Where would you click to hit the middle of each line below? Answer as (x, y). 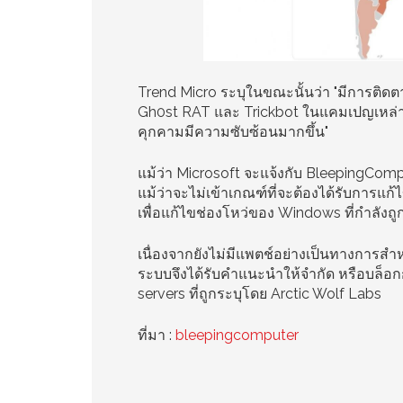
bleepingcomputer (237, 335)
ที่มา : (157, 335)
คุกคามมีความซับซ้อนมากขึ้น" (233, 132)
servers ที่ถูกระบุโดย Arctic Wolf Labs (260, 294)
